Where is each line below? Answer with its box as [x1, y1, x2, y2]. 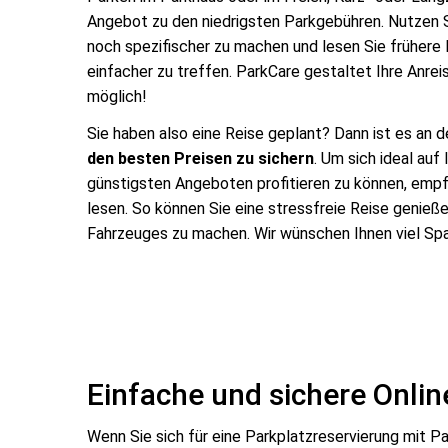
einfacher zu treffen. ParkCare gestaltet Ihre [87, 61, 403, 81]
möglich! [87, 86, 147, 106]
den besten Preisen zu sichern [87, 149, 314, 168]
